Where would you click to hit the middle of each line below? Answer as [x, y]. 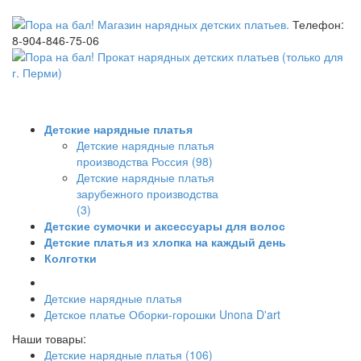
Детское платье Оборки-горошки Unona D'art [162, 314]
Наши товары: [49, 338]
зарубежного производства [147, 193]
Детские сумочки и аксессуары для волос [165, 226]
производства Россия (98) [145, 161]
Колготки [71, 258]
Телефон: [318, 24]
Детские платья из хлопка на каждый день [165, 242]
